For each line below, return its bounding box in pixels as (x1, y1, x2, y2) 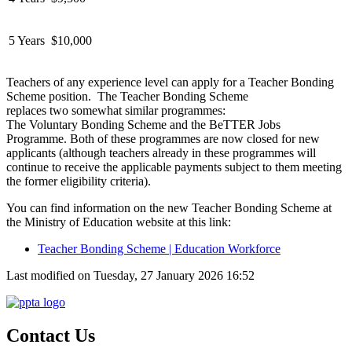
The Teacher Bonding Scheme (97, 89, 248, 103)
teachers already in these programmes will (109, 145, 316, 159)
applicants (6, 145, 56, 159)
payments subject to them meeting (174, 159, 342, 174)
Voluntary (29, 117, 78, 131)
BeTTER (209, 117, 255, 131)
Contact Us (6, 324, 95, 346)
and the (170, 117, 206, 131)
